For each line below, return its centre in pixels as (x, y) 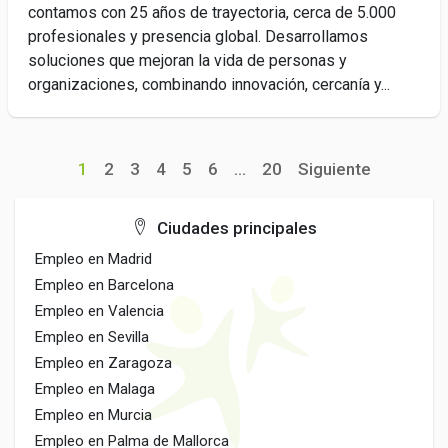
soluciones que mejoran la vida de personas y (187, 60)
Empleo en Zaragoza (103, 363)
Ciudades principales (234, 228)
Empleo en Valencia (99, 311)
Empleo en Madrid (93, 259)
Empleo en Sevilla (92, 337)
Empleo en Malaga (95, 389)
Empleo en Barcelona (104, 285)
